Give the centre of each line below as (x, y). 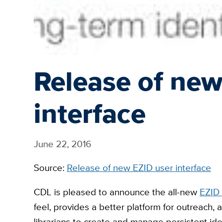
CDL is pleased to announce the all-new (116, 192)
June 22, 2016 (62, 144)
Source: (50, 168)
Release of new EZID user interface (139, 168)
